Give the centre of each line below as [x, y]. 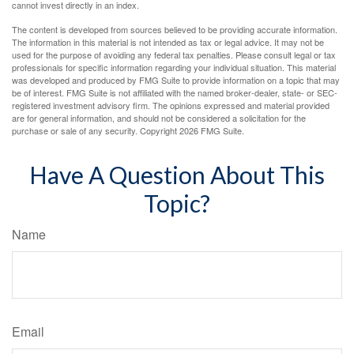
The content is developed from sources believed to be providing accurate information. [175, 29]
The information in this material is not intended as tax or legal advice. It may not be [168, 41]
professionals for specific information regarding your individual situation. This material [174, 67]
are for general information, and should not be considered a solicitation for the [159, 117]
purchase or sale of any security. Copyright [96, 130]
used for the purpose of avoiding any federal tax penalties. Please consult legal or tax [174, 54]
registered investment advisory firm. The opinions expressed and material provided [171, 105]
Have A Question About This [177, 174]
